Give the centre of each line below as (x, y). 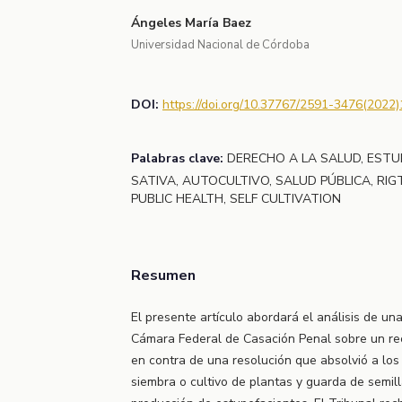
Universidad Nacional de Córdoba (220, 44)
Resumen (163, 275)
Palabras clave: (179, 158)
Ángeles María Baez (191, 22)
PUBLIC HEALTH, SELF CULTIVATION (236, 198)
